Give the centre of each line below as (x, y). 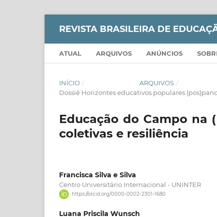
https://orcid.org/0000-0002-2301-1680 (118, 194)
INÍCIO (70, 83)
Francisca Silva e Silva (98, 175)
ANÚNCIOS (164, 53)
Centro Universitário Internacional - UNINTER (130, 184)
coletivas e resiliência (124, 133)
